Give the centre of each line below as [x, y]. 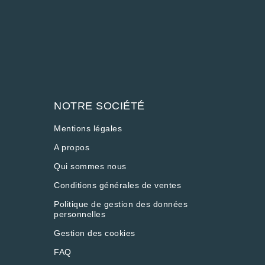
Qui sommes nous [90, 166]
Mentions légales [88, 128]
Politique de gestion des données [121, 204]
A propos [72, 147]
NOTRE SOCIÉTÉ [99, 106]
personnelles [80, 214]
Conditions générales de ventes [117, 185]
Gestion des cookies [95, 233]
